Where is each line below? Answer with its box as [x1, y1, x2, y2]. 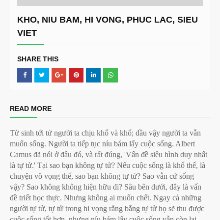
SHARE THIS [17, 55, 58, 63]
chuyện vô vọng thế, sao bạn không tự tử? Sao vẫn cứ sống [10, 172, 194, 180]
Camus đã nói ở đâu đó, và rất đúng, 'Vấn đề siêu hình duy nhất [10, 150, 207, 159]
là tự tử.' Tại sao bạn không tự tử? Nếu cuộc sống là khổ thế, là [10, 161, 205, 169]
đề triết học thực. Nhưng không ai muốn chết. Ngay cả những [10, 193, 201, 202]
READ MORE [10, 105, 52, 112]
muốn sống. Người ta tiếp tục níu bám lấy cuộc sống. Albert [10, 139, 195, 148]
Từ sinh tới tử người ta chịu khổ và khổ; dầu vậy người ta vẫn [10, 129, 201, 137]
